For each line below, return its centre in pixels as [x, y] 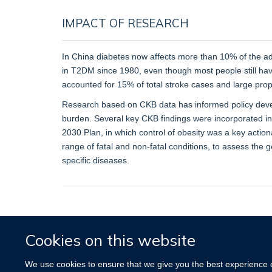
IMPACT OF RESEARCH [125, 23]
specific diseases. [96, 160]
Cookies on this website [110, 240]
